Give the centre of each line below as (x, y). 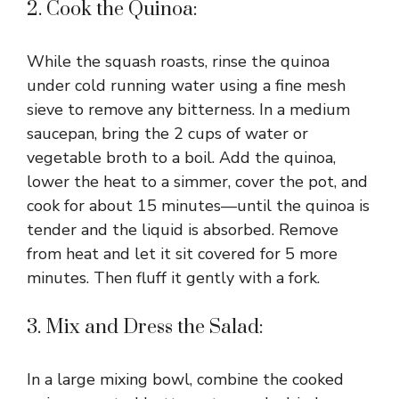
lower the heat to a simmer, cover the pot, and (197, 181)
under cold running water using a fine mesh (186, 85)
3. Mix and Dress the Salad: (145, 327)
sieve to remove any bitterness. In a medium (188, 109)
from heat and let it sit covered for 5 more (182, 253)
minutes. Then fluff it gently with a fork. (173, 277)
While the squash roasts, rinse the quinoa (178, 61)
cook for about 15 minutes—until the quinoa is (198, 205)
